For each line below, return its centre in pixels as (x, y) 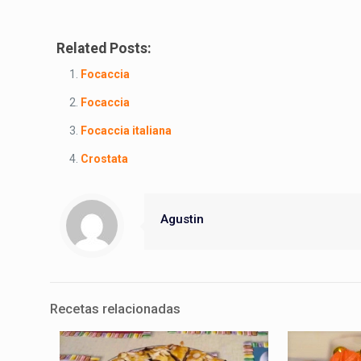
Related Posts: (104, 48)
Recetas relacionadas (115, 308)
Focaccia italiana (127, 130)
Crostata (105, 158)
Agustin (182, 219)
